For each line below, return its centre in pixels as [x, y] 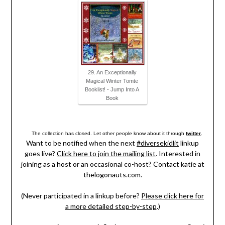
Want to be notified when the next [81, 143]
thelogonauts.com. [113, 175]
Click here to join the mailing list [106, 154]
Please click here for [173, 196]
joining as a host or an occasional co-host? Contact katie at [113, 164]
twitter [194, 134]
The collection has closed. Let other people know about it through [109, 134]
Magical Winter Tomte [112, 81]
